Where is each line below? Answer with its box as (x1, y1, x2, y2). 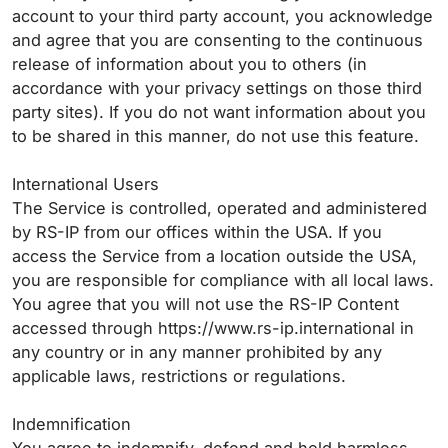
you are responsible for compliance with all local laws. (12, 270, 434, 290)
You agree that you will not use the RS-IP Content (12, 294, 399, 314)
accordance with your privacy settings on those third (12, 78, 422, 98)
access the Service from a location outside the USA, (12, 246, 417, 266)
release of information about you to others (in (12, 54, 367, 74)
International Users (12, 174, 164, 194)
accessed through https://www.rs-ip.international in (12, 318, 414, 338)
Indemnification (12, 414, 136, 434)
